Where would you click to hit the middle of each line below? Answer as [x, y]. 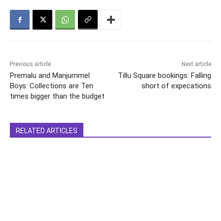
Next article [196, 64]
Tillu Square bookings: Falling [164, 76]
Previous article [30, 64]
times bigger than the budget [57, 96]
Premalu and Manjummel [50, 76]
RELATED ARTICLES [47, 131]
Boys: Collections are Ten [52, 86]
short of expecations [176, 86]
